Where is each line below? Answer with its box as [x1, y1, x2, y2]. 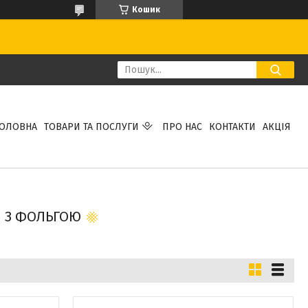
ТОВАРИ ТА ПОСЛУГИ [43, 120, 139, 133]
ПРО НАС [162, 120, 202, 133]
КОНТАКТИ [208, 120, 256, 133]
